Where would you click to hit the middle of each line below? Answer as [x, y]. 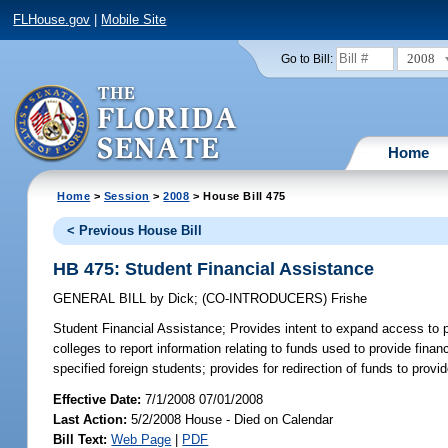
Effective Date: [99, 399]
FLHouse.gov [52, 20]
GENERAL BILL [102, 299]
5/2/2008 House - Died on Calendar [230, 419]
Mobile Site [134, 20]
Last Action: [90, 419]
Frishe [349, 299]
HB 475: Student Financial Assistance [214, 268]
